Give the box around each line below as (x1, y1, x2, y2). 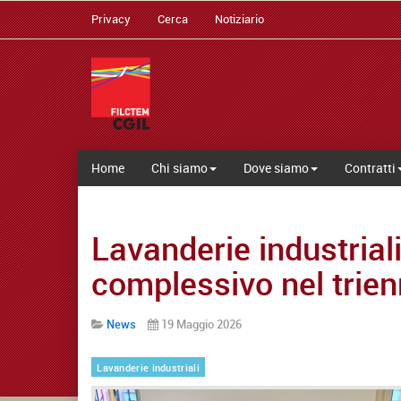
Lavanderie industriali (97, 361, 200, 374)
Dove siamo (243, 158, 309, 176)
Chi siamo (151, 158, 208, 176)
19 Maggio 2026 (161, 315, 242, 332)
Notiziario (215, 11, 264, 27)
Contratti (345, 158, 396, 176)
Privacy (91, 11, 131, 27)
